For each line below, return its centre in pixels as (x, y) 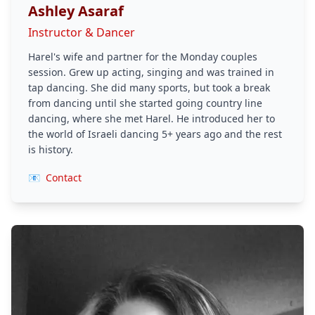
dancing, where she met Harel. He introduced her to (152, 118)
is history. (51, 149)
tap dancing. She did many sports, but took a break (149, 87)
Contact (64, 177)
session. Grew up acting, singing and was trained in (151, 72)
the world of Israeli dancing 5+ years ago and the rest (155, 134)
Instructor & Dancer (82, 32)
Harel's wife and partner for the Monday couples (143, 56)
